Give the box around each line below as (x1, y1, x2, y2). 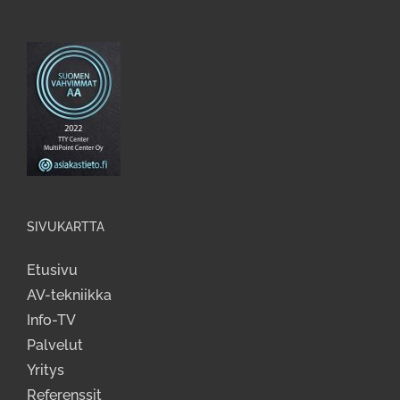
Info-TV (27, 312, 76, 329)
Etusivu (27, 262, 78, 279)
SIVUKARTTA (27, 220, 104, 234)
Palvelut (27, 337, 83, 354)
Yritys (27, 362, 64, 379)
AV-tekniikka (27, 287, 112, 304)
